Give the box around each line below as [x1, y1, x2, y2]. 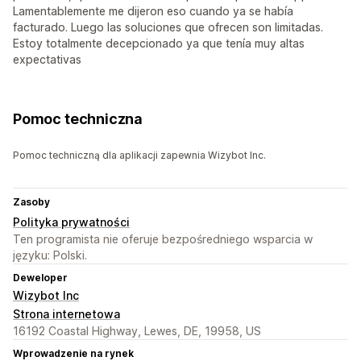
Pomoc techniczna [13, 110, 143, 128]
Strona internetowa [13, 307, 120, 322]
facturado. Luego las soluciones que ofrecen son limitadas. [13, 20, 323, 35]
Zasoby [13, 196, 50, 209]
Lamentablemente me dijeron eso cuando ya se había [13, 4, 293, 19]
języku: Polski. [13, 248, 87, 263]
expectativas [13, 52, 81, 67]
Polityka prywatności [13, 215, 130, 230]
